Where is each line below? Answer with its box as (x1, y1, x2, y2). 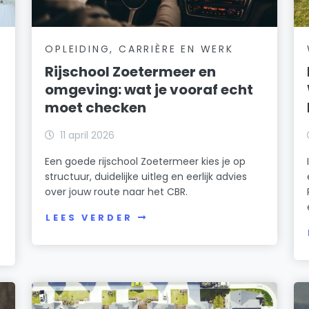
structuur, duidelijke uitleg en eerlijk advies (45, 169, 248, 183)
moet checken (45, 97, 147, 117)
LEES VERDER (46, 212, 133, 224)
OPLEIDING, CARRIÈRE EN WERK (45, 41, 234, 56)
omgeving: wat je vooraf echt (45, 79, 254, 99)
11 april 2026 (60, 128, 115, 142)
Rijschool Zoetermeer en (45, 61, 217, 81)
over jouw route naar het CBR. (45, 184, 188, 199)
